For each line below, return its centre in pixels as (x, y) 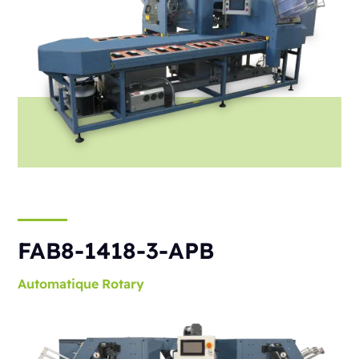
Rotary (123, 284)
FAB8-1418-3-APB (116, 251)
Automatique (58, 284)
